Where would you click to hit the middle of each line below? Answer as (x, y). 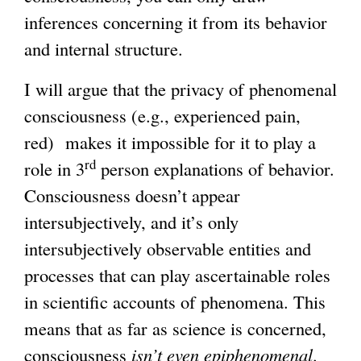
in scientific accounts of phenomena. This (175, 302)
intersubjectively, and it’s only (131, 222)
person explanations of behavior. (215, 169)
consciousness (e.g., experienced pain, (162, 116)
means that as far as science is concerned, (175, 328)
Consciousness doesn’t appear (132, 195)
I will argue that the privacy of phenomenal (180, 89)
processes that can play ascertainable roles (177, 275)
